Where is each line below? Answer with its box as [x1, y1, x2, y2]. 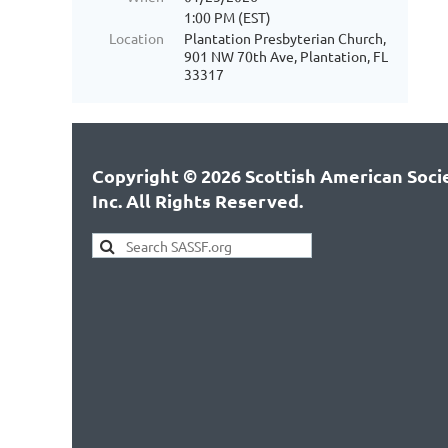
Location [109, 29, 164, 47]
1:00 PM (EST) [184, 8, 271, 26]
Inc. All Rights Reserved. [92, 189, 303, 212]
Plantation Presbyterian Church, [184, 29, 386, 47]
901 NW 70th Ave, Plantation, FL [184, 47, 388, 65]
